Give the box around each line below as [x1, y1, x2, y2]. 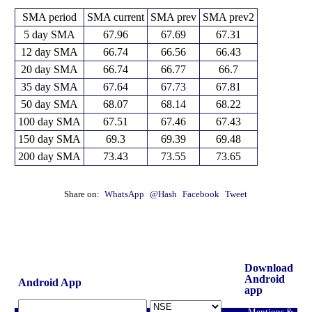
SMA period [22, 10, 77, 23]
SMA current [86, 10, 144, 23]
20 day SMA [20, 63, 78, 75]
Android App [17, 276, 81, 288]
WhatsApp [104, 189, 144, 199]
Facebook [182, 189, 221, 199]
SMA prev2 [202, 10, 254, 23]
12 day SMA [20, 45, 78, 58]
